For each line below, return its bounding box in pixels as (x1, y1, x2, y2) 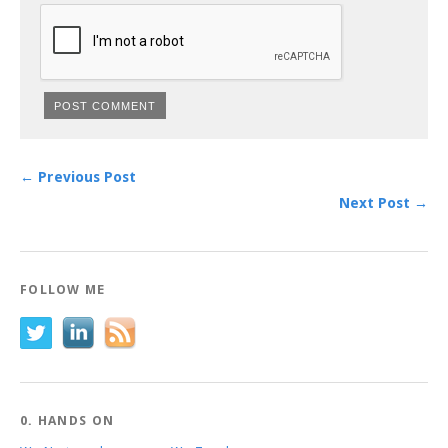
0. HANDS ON (20, 412, 115, 428)
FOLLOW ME (20, 281, 106, 297)
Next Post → (339, 194, 428, 211)
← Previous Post (20, 168, 136, 185)
